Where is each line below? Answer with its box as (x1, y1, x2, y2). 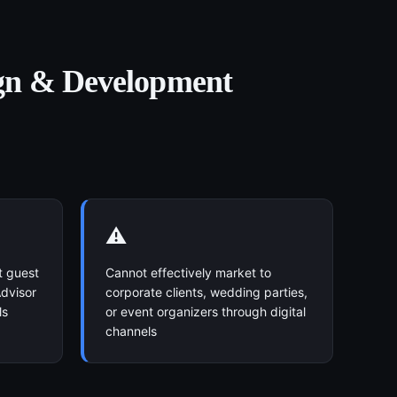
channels (105, 323, 157, 339)
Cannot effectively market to (105, 265, 271, 280)
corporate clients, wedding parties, (105, 284, 307, 300)
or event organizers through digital (105, 304, 306, 319)
